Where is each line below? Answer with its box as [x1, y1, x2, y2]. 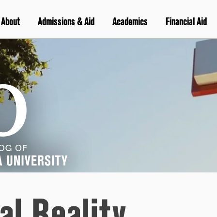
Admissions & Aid [37, 15, 94, 29]
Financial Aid [165, 15, 207, 29]
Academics [112, 15, 148, 29]
